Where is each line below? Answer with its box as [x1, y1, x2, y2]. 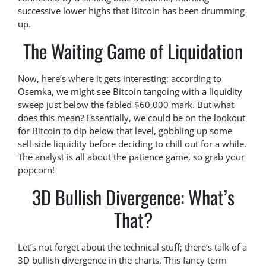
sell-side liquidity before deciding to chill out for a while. [18, 138, 246, 150]
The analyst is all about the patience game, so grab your [18, 151, 245, 163]
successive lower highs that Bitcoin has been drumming [18, 5, 245, 17]
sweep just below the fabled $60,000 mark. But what [18, 99, 234, 111]
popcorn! [18, 164, 55, 176]
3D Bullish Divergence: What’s [31, 183, 235, 211]
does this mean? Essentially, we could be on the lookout [18, 112, 245, 124]
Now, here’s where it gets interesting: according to [18, 72, 221, 85]
